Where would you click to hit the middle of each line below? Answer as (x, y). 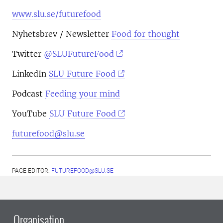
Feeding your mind (83, 93)
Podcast (27, 93)
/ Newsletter (83, 34)
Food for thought (146, 34)
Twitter (28, 54)
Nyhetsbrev (35, 34)
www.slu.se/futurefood (56, 14)
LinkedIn (30, 73)
